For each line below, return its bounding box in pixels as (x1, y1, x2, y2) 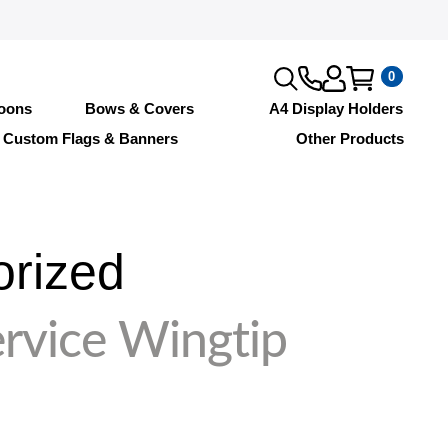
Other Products (295, 129, 404, 147)
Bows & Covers (85, 99, 195, 117)
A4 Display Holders (269, 99, 404, 117)
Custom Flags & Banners (2, 129, 178, 147)
